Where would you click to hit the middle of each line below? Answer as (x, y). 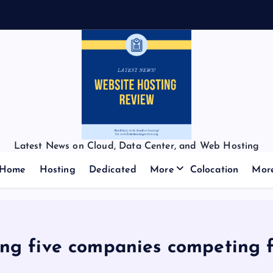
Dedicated (113, 170)
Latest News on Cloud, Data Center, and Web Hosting (136, 146)
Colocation (214, 170)
